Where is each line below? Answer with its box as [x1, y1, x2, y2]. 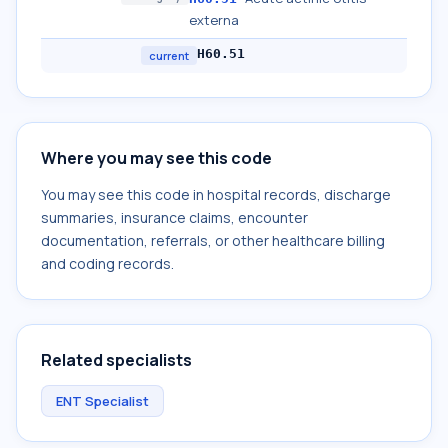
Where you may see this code [41, 147, 272, 169]
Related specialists [41, 349, 192, 371]
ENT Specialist [56, 392, 149, 410]
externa [189, 11, 239, 29]
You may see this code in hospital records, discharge [41, 185, 391, 204]
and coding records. [41, 254, 174, 273]
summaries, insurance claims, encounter [41, 208, 308, 227]
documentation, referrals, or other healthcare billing [41, 231, 385, 250]
